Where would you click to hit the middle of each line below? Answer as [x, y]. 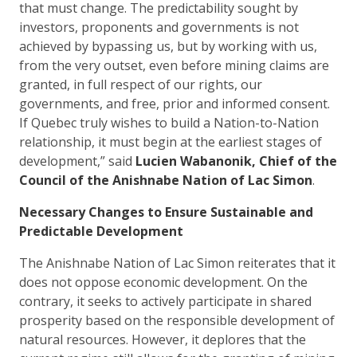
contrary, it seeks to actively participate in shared [165, 301]
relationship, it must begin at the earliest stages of [171, 141]
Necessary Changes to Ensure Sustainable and [166, 212]
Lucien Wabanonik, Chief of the [236, 161]
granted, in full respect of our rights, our [141, 84]
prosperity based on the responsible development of [177, 320]
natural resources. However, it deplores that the [163, 339]
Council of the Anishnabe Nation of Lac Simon [166, 180]
